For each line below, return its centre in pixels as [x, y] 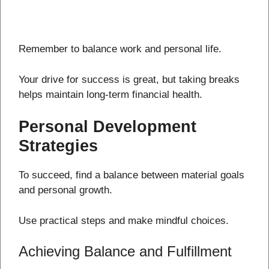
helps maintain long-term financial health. [110, 94]
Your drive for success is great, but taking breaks [129, 79]
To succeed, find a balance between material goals [131, 175]
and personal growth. [65, 190]
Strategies [58, 146]
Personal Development [107, 127]
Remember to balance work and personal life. [120, 49]
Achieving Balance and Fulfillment [125, 252]
